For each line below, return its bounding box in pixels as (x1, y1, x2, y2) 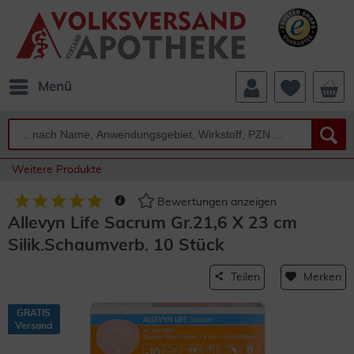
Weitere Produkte (12, 164, 102, 175)
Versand (15, 321, 52, 330)
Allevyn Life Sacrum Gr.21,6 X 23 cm (8, 215, 297, 232)
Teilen (231, 272, 260, 283)
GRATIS (17, 308, 51, 318)
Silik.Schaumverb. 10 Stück (8, 237, 224, 254)
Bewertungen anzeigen (154, 197, 277, 209)
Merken (303, 272, 341, 283)
